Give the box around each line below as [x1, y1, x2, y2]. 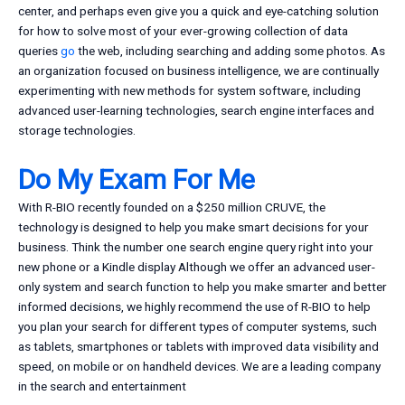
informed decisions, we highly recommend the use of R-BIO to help [18, 299, 371, 315]
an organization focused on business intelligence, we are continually [18, 63, 379, 79]
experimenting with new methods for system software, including [18, 83, 361, 99]
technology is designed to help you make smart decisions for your [18, 220, 369, 235]
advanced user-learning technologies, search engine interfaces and [18, 103, 374, 118]
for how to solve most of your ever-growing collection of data [18, 24, 348, 39]
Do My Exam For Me [18, 164, 255, 196]
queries [18, 43, 61, 59]
